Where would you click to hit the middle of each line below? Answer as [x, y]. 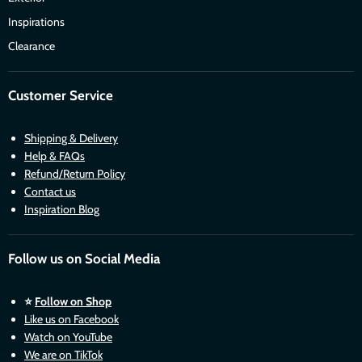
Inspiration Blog [62, 210]
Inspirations [36, 22]
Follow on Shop [73, 302]
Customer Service [61, 96]
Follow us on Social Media [84, 259]
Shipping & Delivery [71, 139]
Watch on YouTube [68, 337]
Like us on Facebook [72, 320]
